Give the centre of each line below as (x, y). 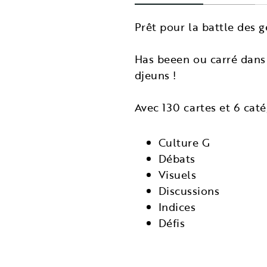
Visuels (177, 175)
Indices (177, 207)
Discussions (189, 191)
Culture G (184, 143)
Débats (177, 159)
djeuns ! (155, 75)
